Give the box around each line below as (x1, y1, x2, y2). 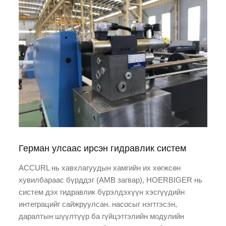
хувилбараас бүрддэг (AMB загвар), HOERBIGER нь (19, 176, 203, 185)
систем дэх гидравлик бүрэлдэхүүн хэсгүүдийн (19, 188, 185, 197)
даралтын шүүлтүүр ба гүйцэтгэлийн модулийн (19, 212, 185, 221)
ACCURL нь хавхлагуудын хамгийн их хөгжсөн (19, 163, 181, 173)
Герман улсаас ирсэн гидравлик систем (19, 143, 187, 154)
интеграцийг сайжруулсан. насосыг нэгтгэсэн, (19, 200, 178, 209)
